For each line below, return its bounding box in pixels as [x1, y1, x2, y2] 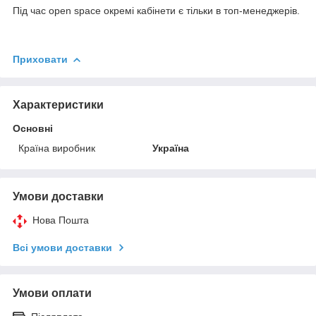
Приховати [13, 53, 68, 65]
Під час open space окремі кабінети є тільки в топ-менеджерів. [13, 4, 300, 16]
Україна [152, 142, 190, 154]
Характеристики [13, 98, 104, 111]
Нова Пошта [32, 214, 89, 226]
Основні [13, 122, 53, 134]
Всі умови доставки [13, 241, 112, 253]
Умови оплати [13, 286, 92, 299]
